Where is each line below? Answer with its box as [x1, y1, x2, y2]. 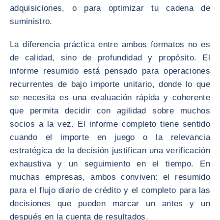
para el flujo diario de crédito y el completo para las [10, 186, 210, 195]
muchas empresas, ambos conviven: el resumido [10, 172, 210, 182]
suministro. [10, 17, 53, 26]
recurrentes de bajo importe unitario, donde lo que [10, 80, 210, 89]
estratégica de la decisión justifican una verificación [10, 146, 210, 155]
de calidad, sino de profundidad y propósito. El [10, 53, 210, 62]
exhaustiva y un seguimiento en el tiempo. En [10, 159, 210, 168]
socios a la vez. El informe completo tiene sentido [10, 119, 210, 129]
